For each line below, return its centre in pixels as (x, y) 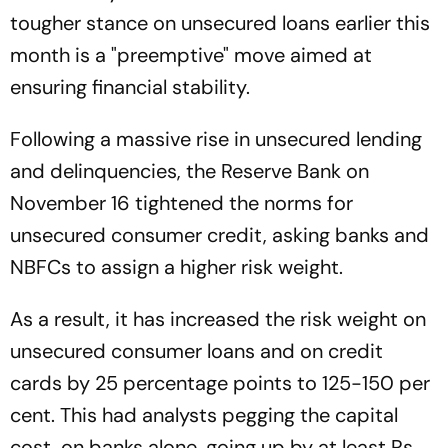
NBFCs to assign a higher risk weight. (176, 267)
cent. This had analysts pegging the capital (204, 415)
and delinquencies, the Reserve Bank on (189, 171)
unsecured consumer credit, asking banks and (219, 235)
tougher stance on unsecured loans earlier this (220, 23)
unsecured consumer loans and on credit (196, 351)
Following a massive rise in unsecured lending (216, 139)
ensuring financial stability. (130, 87)
